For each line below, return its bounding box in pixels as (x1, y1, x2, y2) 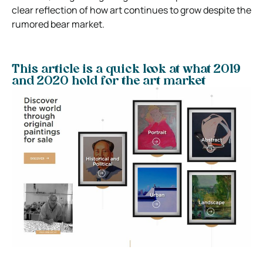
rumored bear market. (12, 17, 104, 31)
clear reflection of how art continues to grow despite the (12, 3, 251, 16)
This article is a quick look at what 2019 (12, 63, 241, 76)
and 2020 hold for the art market (12, 75, 205, 87)
